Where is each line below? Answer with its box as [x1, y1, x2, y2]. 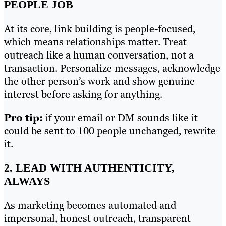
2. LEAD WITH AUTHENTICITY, [4, 161, 175, 175]
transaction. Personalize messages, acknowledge [4, 62, 220, 75]
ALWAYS [4, 175, 50, 188]
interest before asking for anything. [4, 88, 165, 101]
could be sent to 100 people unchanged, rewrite [4, 124, 216, 138]
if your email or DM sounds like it [45, 111, 198, 125]
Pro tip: [4, 111, 45, 125]
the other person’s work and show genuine [4, 75, 195, 88]
